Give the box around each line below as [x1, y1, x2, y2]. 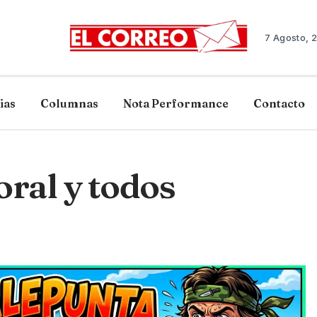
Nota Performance [123, 96, 229, 110]
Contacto [253, 96, 305, 110]
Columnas [40, 96, 98, 110]
